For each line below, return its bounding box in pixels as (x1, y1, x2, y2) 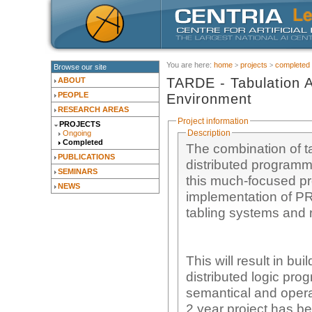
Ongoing (63, 129, 91, 138)
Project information (177, 116, 249, 125)
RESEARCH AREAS (58, 105, 129, 114)
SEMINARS (58, 167, 97, 176)
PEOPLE (58, 91, 88, 99)
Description (187, 128, 231, 137)
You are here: (166, 61, 214, 69)
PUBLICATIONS (58, 153, 115, 162)
